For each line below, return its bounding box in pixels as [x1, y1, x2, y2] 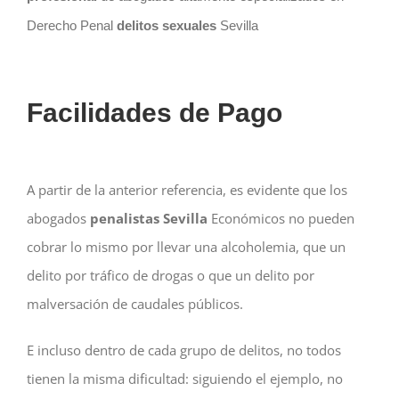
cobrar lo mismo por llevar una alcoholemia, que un [26, 238, 346, 256]
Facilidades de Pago [26, 98, 282, 128]
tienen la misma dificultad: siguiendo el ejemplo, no [26, 370, 343, 388]
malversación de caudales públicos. [26, 295, 243, 313]
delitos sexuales [112, 18, 216, 34]
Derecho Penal [26, 18, 113, 34]
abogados [26, 209, 86, 228]
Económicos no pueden [207, 209, 354, 228]
